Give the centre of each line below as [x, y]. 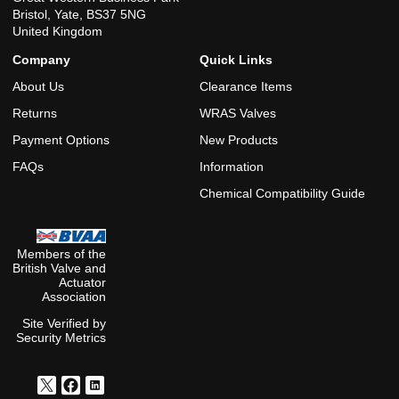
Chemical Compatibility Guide [282, 193]
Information [232, 166]
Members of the [61, 253]
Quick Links [236, 59]
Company [41, 59]
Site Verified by [64, 323]
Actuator [82, 282]
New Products [239, 139]
